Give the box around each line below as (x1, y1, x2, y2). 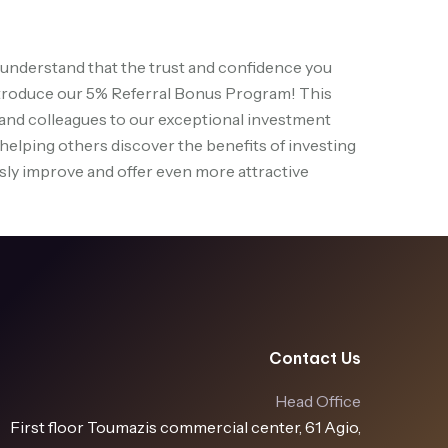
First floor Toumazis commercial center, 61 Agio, (10, 416, 361, 437)
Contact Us (269, 347, 361, 368)
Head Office (275, 390, 361, 411)
